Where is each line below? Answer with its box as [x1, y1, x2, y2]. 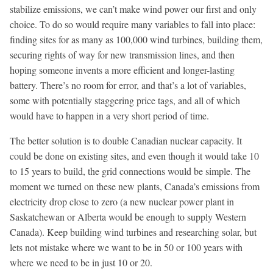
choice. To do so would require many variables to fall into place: [10, 17, 255, 30]
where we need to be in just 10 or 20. [10, 255, 152, 269]
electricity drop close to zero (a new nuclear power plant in [10, 194, 234, 208]
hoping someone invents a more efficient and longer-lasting [10, 63, 235, 76]
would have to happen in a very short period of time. [10, 108, 209, 122]
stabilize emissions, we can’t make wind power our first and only [10, 2, 257, 15]
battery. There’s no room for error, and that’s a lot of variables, [10, 78, 246, 91]
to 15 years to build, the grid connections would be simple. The [10, 164, 250, 177]
